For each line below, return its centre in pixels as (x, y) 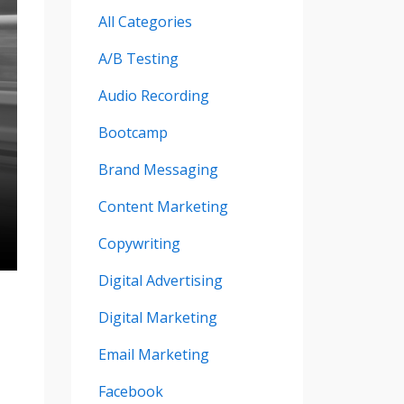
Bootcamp (133, 132)
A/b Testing (138, 58)
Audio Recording (153, 95)
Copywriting (139, 243)
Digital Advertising (160, 280)
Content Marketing (163, 206)
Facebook (130, 391)
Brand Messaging (158, 169)
